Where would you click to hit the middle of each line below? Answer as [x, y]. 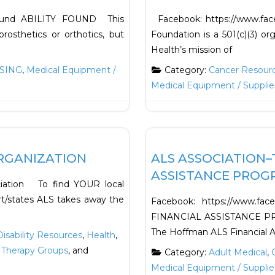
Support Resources [187, 118]
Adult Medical [238, 253]
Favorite [150, 118]
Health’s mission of [192, 50]
